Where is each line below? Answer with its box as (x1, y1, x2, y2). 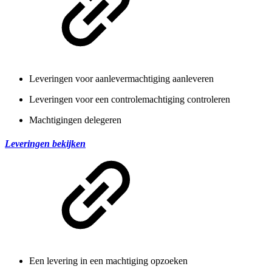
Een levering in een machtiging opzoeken (29, 256, 188, 267)
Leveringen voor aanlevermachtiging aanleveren (29, 73, 214, 84)
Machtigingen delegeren (29, 114, 121, 125)
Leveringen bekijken (5, 138, 86, 149)
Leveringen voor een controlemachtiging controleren (29, 93, 230, 104)
